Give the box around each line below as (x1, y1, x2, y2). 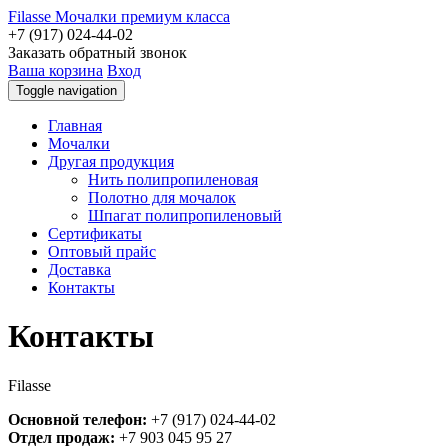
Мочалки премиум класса (55, 8, 230, 25)
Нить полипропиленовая (88, 171, 258, 188)
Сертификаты (48, 225, 142, 242)
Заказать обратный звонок (8, 44, 187, 61)
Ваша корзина (8, 62, 103, 79)
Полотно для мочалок (88, 189, 236, 206)
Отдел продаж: (8, 428, 115, 446)
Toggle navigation (16, 83, 117, 98)
